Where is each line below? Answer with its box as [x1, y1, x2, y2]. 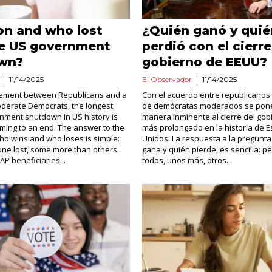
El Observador [141, 75, 192, 84]
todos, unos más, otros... [141, 155, 232, 166]
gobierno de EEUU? [141, 55, 267, 69]
